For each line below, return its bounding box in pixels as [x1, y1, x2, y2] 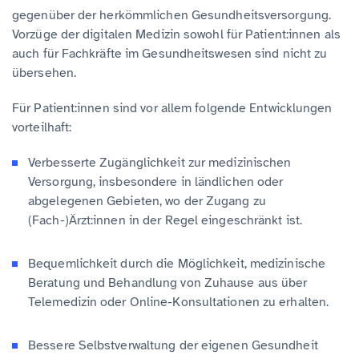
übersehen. [12, 64, 76, 81]
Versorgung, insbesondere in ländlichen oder [28, 173, 284, 190]
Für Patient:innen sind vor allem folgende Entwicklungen [12, 99, 333, 116]
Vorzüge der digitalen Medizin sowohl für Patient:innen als [12, 26, 341, 42]
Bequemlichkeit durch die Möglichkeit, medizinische [28, 255, 326, 272]
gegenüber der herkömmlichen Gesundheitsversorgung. [12, 6, 332, 23]
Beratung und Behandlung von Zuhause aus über [28, 274, 308, 291]
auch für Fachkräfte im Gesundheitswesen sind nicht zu [12, 45, 328, 62]
